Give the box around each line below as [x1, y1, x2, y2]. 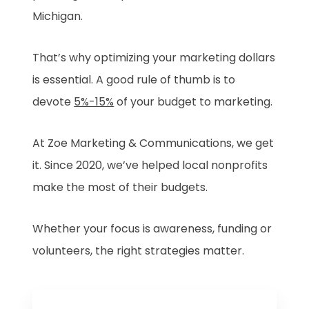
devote [32, 94, 74, 110]
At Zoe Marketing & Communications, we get [32, 135, 275, 152]
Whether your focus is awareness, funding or [32, 221, 272, 237]
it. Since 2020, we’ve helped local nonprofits [32, 157, 268, 174]
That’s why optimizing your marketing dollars [32, 50, 276, 66]
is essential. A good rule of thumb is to [32, 72, 236, 88]
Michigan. [32, 8, 83, 25]
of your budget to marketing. [114, 94, 273, 110]
